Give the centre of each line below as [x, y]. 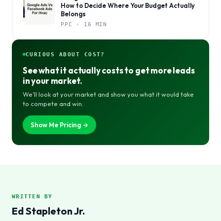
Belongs [73, 14]
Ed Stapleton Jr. [48, 211]
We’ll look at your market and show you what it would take [108, 94]
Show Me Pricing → [59, 125]
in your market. [53, 81]
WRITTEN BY [32, 196]
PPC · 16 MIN [84, 24]
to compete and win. [53, 104]
